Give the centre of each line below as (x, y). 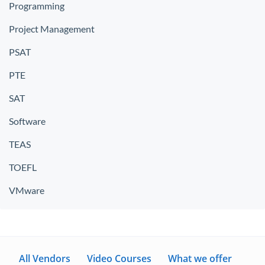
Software (27, 121)
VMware (27, 190)
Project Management (52, 29)
